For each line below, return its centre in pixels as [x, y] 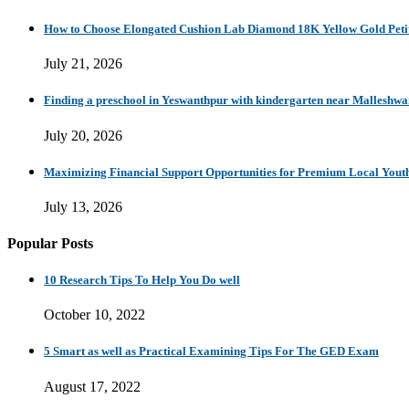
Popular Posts [50, 243]
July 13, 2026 [83, 207]
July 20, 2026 [83, 135]
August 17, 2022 [92, 386]
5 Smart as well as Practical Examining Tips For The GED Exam [211, 351]
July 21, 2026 [83, 64]
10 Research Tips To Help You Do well [142, 279]
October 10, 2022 [94, 315]
